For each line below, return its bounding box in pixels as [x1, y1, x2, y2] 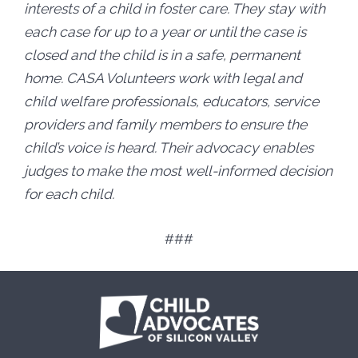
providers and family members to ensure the [24, 116, 307, 133]
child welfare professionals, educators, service [24, 93, 319, 110]
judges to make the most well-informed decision [24, 162, 332, 180]
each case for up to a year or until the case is [24, 23, 306, 41]
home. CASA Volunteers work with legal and [24, 70, 302, 87]
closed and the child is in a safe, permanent [24, 46, 300, 64]
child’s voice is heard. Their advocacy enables [24, 139, 313, 157]
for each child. [24, 185, 114, 203]
